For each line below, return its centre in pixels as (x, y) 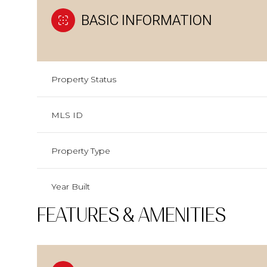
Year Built (71, 186)
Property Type (81, 150)
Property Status (84, 79)
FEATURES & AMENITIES (131, 215)
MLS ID (67, 115)
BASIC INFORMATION (147, 20)
